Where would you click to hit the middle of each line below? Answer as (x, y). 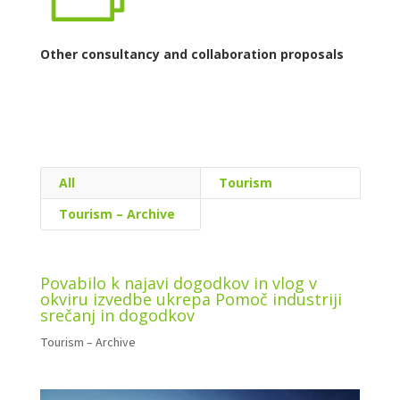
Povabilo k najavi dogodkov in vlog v (178, 283)
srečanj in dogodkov (117, 315)
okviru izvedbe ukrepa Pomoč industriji (191, 299)
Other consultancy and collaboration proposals (192, 54)
